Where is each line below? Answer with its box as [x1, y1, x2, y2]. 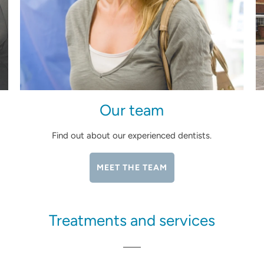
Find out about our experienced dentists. [52, 130, 212, 141]
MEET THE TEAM [96, 163, 167, 173]
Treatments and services [49, 211, 215, 230]
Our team [100, 101, 164, 120]
